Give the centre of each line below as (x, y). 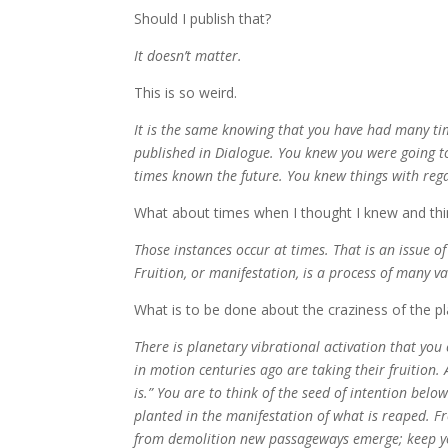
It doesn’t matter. (188, 55)
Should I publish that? (203, 18)
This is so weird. (186, 92)
